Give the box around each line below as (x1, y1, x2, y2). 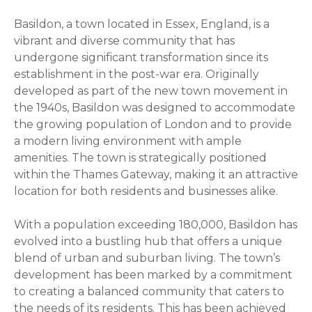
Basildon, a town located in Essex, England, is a (14, 17, 270, 31)
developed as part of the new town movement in (14, 84, 288, 97)
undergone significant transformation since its (14, 50, 268, 64)
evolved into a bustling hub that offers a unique (14, 234, 282, 248)
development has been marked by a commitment (14, 267, 292, 281)
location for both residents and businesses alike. (14, 184, 278, 198)
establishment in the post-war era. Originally (14, 67, 259, 81)
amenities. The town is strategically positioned (14, 150, 267, 164)
